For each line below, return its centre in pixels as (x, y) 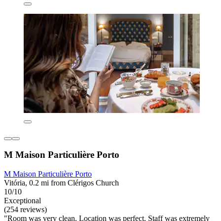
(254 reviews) (25, 210)
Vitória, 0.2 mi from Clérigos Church (61, 183)
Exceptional (22, 201)
